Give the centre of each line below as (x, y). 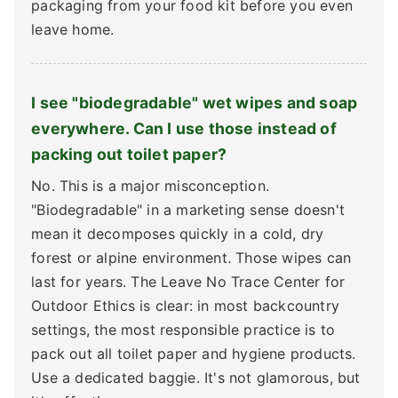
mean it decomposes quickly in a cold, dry (178, 233)
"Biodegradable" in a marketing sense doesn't (188, 209)
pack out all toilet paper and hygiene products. (194, 353)
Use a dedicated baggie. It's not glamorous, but (196, 377)
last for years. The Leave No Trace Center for (188, 281)
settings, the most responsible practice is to (183, 329)
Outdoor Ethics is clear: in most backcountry (185, 305)
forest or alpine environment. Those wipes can (191, 257)
